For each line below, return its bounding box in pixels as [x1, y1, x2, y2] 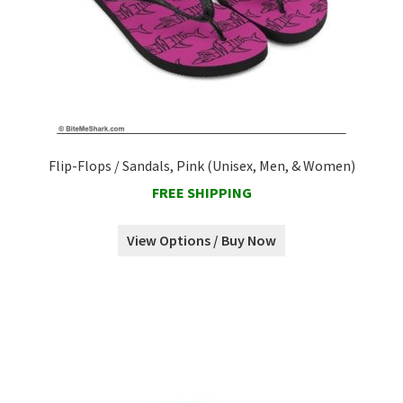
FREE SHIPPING [151, 184, 252, 202]
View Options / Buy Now [127, 231, 276, 250]
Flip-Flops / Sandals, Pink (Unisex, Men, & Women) [48, 156, 355, 175]
